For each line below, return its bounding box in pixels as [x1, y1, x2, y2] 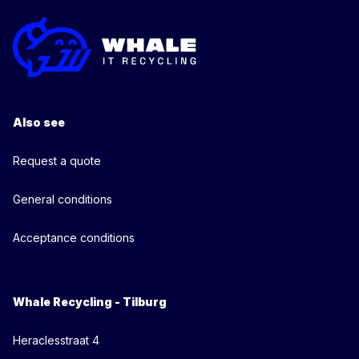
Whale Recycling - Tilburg [13, 295, 167, 309]
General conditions [13, 192, 112, 206]
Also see [13, 115, 65, 129]
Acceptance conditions [13, 231, 135, 244]
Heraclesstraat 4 [13, 333, 99, 347]
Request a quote [13, 154, 101, 167]
